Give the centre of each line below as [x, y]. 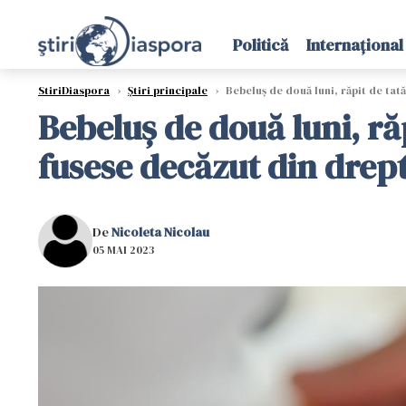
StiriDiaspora [74, 91]
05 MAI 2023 [123, 250]
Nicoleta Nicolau [160, 232]
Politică [260, 45]
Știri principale [168, 91]
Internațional [354, 45]
